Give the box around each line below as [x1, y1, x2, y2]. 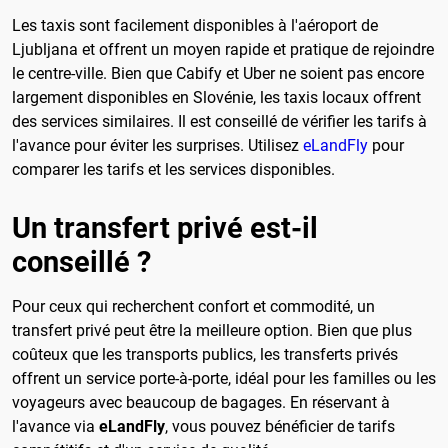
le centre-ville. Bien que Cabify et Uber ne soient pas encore [12, 63, 424, 83]
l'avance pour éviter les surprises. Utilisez [12, 135, 303, 155]
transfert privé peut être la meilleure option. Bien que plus [12, 320, 412, 340]
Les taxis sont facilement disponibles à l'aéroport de [12, 15, 378, 35]
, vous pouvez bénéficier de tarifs [165, 416, 395, 436]
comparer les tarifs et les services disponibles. [12, 159, 335, 179]
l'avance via [12, 416, 99, 436]
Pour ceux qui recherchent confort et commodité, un [12, 296, 375, 316]
